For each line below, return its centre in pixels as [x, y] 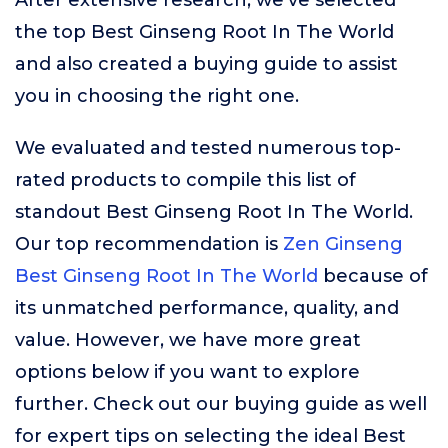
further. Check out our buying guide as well [221, 404]
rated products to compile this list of [185, 180]
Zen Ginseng [343, 244]
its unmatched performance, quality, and [207, 308]
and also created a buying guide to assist [206, 64]
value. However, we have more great [188, 340]
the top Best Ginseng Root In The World [204, 32]
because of [373, 276]
